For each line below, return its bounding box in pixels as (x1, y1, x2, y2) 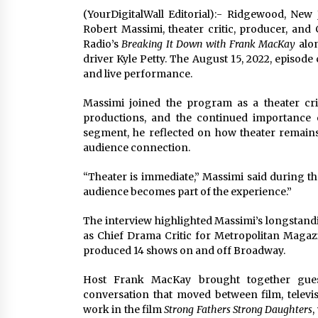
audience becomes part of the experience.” (83, 185, 292, 198)
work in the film (83, 303, 165, 316)
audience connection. (83, 141, 190, 154)
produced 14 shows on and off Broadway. (83, 244, 285, 257)
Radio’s (83, 38, 122, 50)
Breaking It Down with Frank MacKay (121, 38, 296, 50)
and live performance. (83, 67, 192, 80)
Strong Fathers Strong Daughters (164, 303, 313, 316)
